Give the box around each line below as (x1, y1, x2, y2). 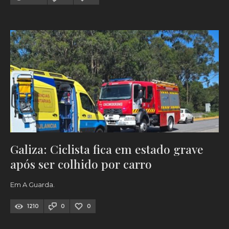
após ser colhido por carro (10, 156, 152, 172)
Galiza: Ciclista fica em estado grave (10, 141, 203, 157)
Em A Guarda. (10, 180, 55, 189)
